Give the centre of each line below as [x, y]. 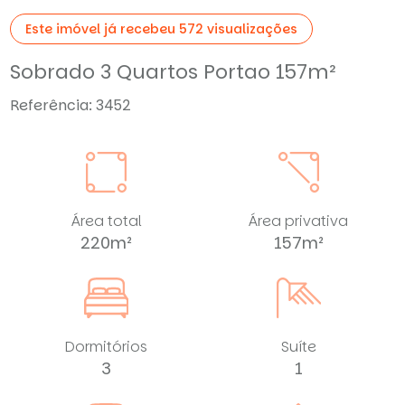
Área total [106, 221]
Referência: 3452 [71, 105]
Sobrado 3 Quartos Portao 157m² [174, 71]
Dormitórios [107, 346]
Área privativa [299, 221]
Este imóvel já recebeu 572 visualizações [162, 28]
